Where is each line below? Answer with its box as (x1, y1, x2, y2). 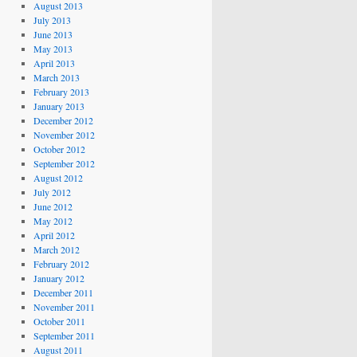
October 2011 (33, 315, 85, 328)
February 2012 (33, 257, 89, 270)
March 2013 (33, 71, 80, 84)
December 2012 (33, 114, 93, 127)
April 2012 (33, 229, 75, 241)
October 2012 (33, 143, 85, 155)
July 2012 (33, 186, 71, 198)
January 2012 (33, 272, 84, 284)
